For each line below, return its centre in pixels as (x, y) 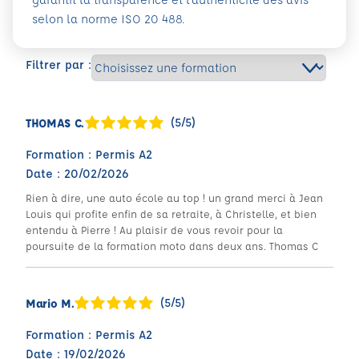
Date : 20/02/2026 (77, 173)
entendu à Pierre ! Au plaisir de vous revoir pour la (154, 230)
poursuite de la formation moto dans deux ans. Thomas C (172, 246)
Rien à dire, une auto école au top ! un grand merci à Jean (174, 198)
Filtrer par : (58, 64)
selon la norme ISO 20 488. (108, 19)
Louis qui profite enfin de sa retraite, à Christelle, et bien (171, 214)
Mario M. (50, 303)
